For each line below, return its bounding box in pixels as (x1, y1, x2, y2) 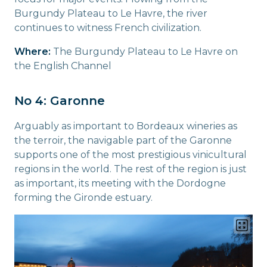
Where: (14, 45, 53, 57)
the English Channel (14, 60, 111, 72)
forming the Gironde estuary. (14, 191, 153, 203)
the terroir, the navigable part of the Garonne (14, 134, 232, 146)
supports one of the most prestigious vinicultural (14, 148, 247, 160)
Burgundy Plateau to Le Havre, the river (14, 7, 207, 19)
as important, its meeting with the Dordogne (14, 177, 226, 189)
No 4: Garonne (14, 93, 105, 108)
